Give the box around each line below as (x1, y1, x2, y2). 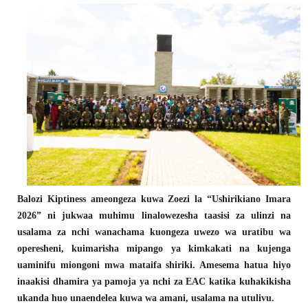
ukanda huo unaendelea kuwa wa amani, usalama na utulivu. (17, 293, 274, 304)
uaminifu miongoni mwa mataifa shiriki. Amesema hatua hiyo (17, 260, 291, 271)
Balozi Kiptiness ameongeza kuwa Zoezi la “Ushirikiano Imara (17, 194, 291, 205)
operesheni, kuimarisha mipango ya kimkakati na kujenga (17, 243, 291, 254)
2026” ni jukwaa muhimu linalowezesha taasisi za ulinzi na (17, 210, 291, 221)
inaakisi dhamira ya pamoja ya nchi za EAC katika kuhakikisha (17, 276, 291, 287)
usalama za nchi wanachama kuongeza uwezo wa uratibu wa (17, 227, 291, 238)
